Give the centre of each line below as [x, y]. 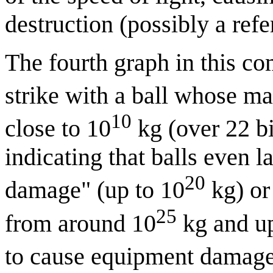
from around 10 [80, 224]
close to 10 [58, 129]
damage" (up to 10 [95, 190]
